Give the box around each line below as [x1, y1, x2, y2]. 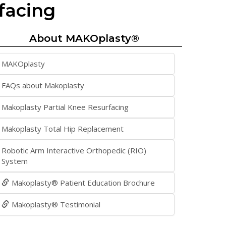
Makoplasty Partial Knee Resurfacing [2, 102, 129, 112]
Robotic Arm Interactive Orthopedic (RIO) [2, 145, 146, 155]
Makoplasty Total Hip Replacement [2, 124, 124, 134]
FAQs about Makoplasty [2, 80, 84, 90]
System [2, 156, 28, 166]
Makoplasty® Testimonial [12, 199, 100, 209]
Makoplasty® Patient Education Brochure [12, 178, 155, 188]
